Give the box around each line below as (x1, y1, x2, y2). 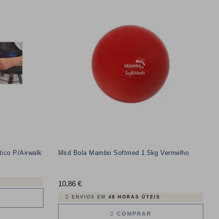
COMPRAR (114, 210, 152, 217)
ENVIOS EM (71, 194, 109, 199)
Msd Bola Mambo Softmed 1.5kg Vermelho (58, 149, 189, 156)
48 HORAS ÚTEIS (108, 194, 160, 199)
